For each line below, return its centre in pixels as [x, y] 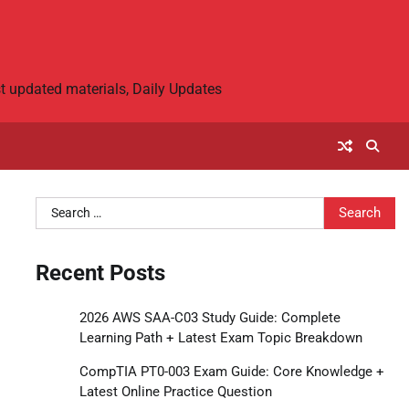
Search [57, 207]
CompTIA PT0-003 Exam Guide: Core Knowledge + [231, 372]
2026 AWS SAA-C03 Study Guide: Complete [210, 318]
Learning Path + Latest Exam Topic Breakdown [220, 338]
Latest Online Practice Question [175, 392]
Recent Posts [100, 273]
